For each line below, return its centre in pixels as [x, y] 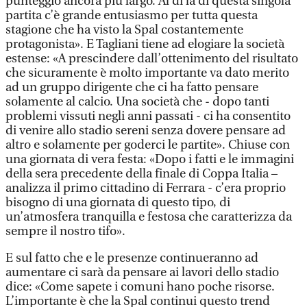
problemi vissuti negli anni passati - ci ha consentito [148, 116]
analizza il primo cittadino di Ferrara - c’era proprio [146, 188]
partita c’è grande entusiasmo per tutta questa [132, 15]
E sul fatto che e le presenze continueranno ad [132, 258]
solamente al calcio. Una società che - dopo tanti [137, 102]
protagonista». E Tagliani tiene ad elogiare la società [145, 44]
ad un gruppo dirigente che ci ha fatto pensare [132, 87]
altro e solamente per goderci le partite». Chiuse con [148, 145]
